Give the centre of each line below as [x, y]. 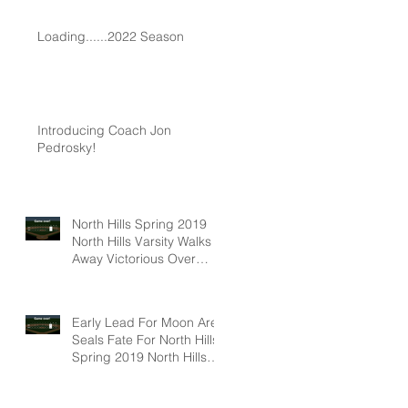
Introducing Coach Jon [104, 130]
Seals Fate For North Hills [145, 340]
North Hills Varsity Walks [142, 241]
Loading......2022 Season [111, 36]
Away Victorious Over [134, 259]
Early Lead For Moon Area [148, 322]
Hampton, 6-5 [112, 276]
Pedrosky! [67, 148]
